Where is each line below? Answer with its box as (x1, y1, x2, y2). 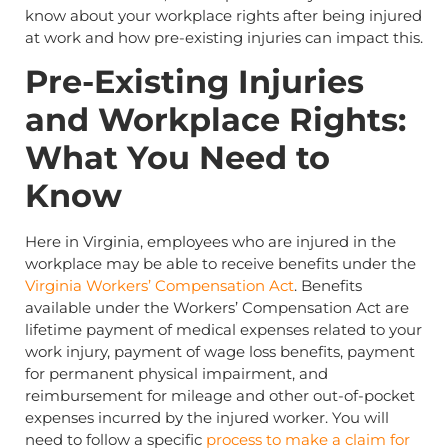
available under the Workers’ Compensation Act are (25, 298, 409, 318)
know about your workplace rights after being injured (25, 5, 422, 25)
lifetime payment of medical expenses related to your (25, 320, 422, 340)
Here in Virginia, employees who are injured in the (25, 232, 396, 252)
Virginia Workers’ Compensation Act (25, 276, 294, 296)
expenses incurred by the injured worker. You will (25, 408, 389, 428)
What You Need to (25, 138, 330, 178)
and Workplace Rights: (25, 100, 406, 140)
